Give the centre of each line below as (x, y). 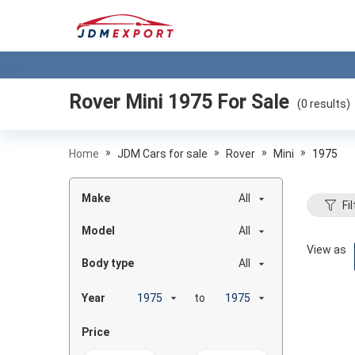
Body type (108, 263)
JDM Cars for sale (162, 154)
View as (326, 250)
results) (329, 104)
